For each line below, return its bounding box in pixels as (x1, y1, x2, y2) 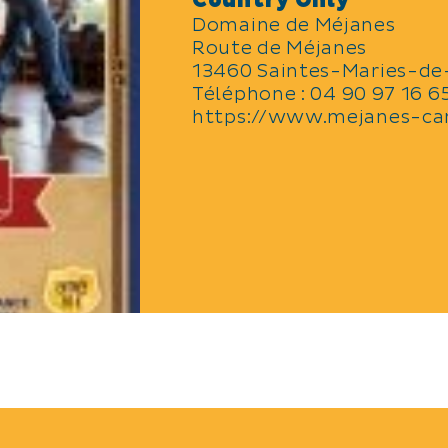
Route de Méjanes (192, 37, 368, 60)
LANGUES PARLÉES (182, 413, 416, 440)
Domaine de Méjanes (192, 14, 396, 37)
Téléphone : (192, 83, 311, 106)
